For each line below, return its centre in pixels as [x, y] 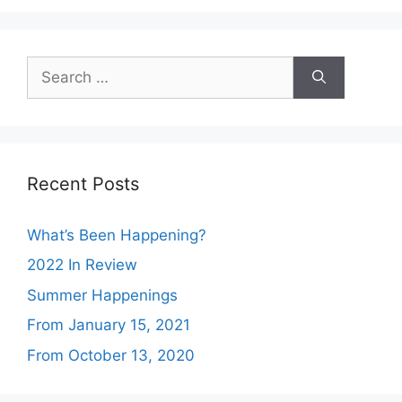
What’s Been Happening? [117, 235]
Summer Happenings [102, 295]
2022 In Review [82, 265]
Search [51, 66]
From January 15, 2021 [109, 325]
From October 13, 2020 [111, 355]
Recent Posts [83, 184]
